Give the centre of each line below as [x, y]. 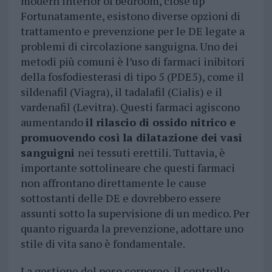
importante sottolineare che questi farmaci [127, 167]
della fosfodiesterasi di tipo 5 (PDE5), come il [132, 76]
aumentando [53, 122]
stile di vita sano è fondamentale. [103, 243]
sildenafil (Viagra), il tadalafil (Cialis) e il [121, 91]
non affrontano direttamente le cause [113, 182]
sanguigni [49, 152]
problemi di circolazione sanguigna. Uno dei [129, 46]
